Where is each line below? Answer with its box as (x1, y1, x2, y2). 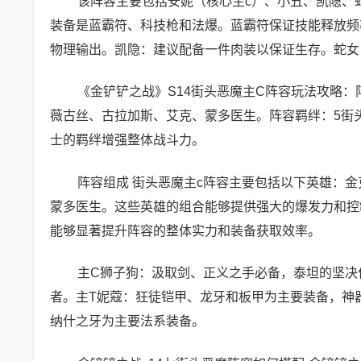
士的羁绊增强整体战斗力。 (50, 133, 205, 147)
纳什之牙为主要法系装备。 (50, 314, 205, 328)
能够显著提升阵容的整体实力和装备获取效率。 (50, 223, 321, 238)
